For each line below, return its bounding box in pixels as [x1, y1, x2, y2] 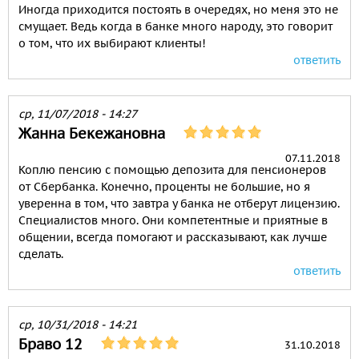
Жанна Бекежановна [18, 124, 165, 143]
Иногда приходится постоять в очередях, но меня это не [18, 2, 338, 18]
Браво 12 [18, 335, 83, 354]
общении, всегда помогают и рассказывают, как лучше [18, 230, 327, 245]
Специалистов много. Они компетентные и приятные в [18, 213, 328, 228]
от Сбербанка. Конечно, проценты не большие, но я [18, 179, 310, 195]
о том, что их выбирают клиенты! [18, 36, 206, 51]
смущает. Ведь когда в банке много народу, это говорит [18, 19, 333, 34]
